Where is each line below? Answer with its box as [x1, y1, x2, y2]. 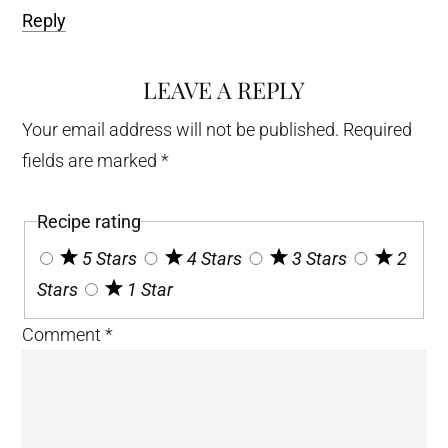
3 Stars [292, 247, 352, 269]
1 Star [127, 278, 174, 300]
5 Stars [82, 247, 142, 269]
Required [343, 118, 413, 140]
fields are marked [22, 149, 162, 171]
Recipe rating [36, 210, 141, 232]
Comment [22, 324, 106, 346]
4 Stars [187, 247, 247, 269]
